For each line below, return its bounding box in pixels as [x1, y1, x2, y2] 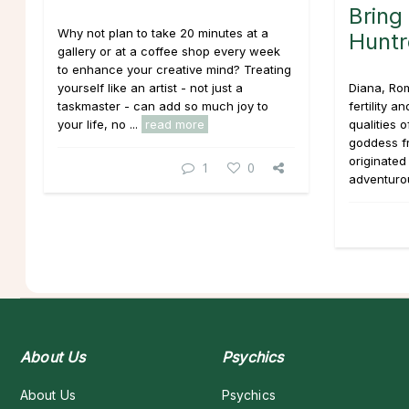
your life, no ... [58, 117, 142, 131]
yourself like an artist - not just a [58, 80, 243, 95]
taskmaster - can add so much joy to [58, 99, 268, 113]
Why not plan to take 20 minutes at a [58, 26, 268, 40]
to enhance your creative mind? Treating [58, 62, 291, 77]
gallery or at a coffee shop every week [58, 44, 280, 58]
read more [145, 117, 204, 131]
